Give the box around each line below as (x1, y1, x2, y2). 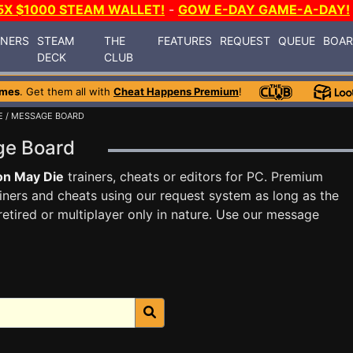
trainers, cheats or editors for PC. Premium (64, 169, 323, 184)
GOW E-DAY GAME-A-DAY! (178, 2, 350, 17)
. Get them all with (20, 85, 113, 98)
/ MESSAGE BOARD (3, 110, 84, 121)
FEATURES (158, 33, 213, 47)
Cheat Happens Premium (113, 85, 239, 98)
